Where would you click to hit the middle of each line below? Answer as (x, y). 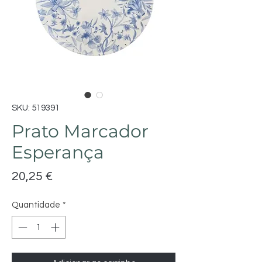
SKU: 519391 (36, 108)
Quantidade (36, 205)
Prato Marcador (80, 131)
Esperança (58, 152)
